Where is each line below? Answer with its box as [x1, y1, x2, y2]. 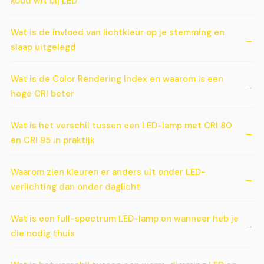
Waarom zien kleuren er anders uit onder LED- [11, 166, 206, 178]
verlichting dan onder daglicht [11, 180, 140, 193]
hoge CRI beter [11, 88, 74, 100]
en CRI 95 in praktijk [11, 134, 95, 146]
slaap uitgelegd [11, 41, 76, 54]
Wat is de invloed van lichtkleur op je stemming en [11, 27, 225, 39]
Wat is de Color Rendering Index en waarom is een [11, 73, 223, 85]
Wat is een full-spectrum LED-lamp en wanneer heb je [11, 212, 239, 225]
